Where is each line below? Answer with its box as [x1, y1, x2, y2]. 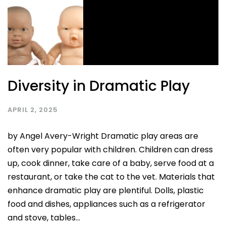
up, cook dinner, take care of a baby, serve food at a [8, 157, 214, 169]
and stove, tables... [8, 211, 80, 223]
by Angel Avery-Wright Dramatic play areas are [8, 130, 198, 142]
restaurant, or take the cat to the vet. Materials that [8, 171, 215, 183]
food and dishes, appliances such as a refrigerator [8, 198, 205, 210]
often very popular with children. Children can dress [8, 143, 213, 155]
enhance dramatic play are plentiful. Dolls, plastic [8, 184, 204, 196]
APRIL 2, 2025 [8, 104, 58, 115]
